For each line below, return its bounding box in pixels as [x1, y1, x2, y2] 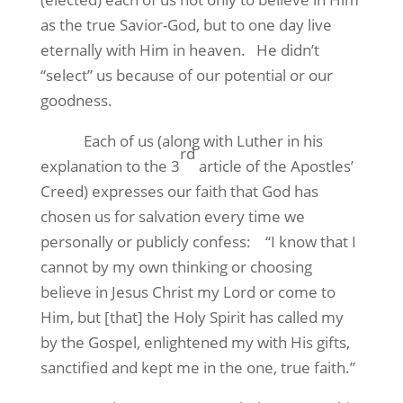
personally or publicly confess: [40, 231, 251, 252]
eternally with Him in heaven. [40, 40, 246, 60]
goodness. [40, 90, 112, 111]
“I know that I [264, 231, 356, 252]
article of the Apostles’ [194, 156, 354, 176]
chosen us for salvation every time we [40, 206, 305, 227]
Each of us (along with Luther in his [83, 130, 323, 151]
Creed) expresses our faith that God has [40, 181, 318, 201]
